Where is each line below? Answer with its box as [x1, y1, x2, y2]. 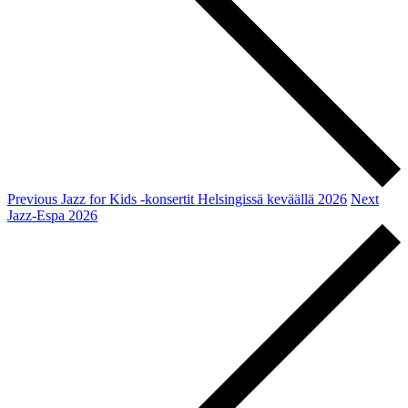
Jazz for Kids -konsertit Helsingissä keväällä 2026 [61, 191, 347, 208]
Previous [7, 191, 57, 208]
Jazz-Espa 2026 [7, 208, 97, 224]
